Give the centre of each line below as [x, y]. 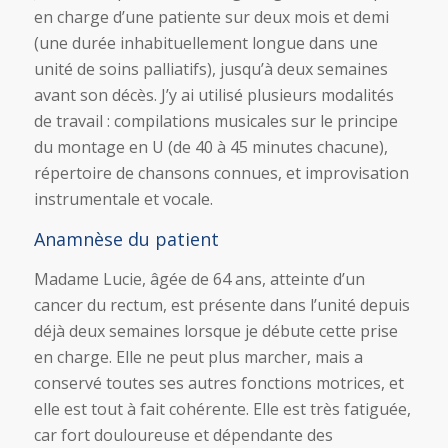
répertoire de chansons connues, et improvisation [221, 173]
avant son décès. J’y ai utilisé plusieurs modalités [213, 95]
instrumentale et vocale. [123, 199]
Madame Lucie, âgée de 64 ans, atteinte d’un [199, 279]
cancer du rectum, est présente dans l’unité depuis [221, 305]
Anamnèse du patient [126, 238]
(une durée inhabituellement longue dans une [205, 43]
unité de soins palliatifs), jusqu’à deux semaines [210, 69]
